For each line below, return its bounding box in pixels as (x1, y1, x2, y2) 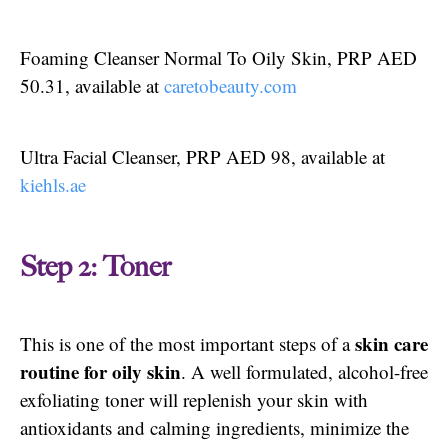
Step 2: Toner (20, 250, 171, 285)
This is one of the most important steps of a (20, 331, 355, 357)
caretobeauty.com (164, 73, 297, 99)
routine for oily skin (20, 358, 181, 386)
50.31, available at (20, 73, 164, 99)
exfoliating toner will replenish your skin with (20, 387, 368, 413)
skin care (355, 330, 428, 358)
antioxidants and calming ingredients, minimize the (20, 415, 409, 441)
